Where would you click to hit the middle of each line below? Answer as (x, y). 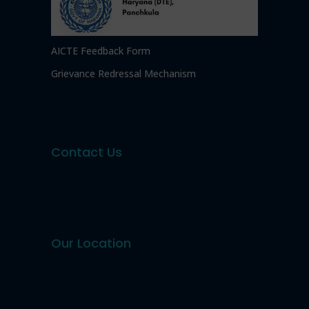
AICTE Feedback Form (101, 51)
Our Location (91, 243)
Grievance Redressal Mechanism (123, 74)
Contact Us (87, 152)
